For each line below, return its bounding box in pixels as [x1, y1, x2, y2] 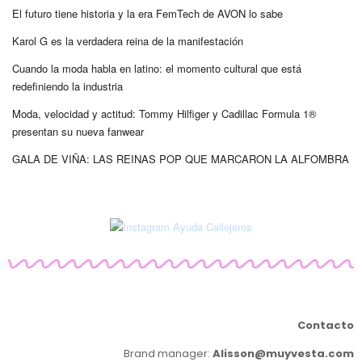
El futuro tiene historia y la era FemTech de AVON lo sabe [12, 6, 283, 21]
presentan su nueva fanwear [12, 124, 144, 139]
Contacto [297, 317, 354, 333]
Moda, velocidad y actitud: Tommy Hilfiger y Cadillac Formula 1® [12, 106, 317, 121]
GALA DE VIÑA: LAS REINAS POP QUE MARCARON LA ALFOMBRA [12, 151, 349, 166]
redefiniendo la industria [12, 78, 123, 94]
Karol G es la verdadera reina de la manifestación [12, 33, 243, 48]
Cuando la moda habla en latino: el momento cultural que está [12, 61, 301, 76]
